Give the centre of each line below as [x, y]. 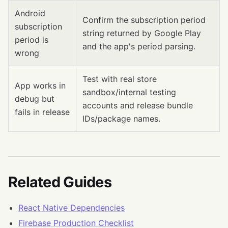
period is [32, 39]
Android [30, 13]
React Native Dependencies [72, 207]
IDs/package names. [121, 118]
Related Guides [60, 182]
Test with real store [120, 79]
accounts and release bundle [138, 105]
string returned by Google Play [142, 33]
